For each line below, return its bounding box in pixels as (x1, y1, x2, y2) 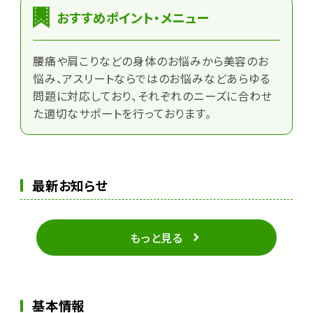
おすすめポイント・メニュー (57, 8, 209, 27)
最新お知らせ (31, 175, 108, 194)
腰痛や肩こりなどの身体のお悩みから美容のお (32, 52, 269, 70)
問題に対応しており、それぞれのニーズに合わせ (32, 87, 272, 105)
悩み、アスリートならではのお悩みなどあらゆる (32, 70, 270, 87)
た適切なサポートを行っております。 (32, 105, 212, 122)
